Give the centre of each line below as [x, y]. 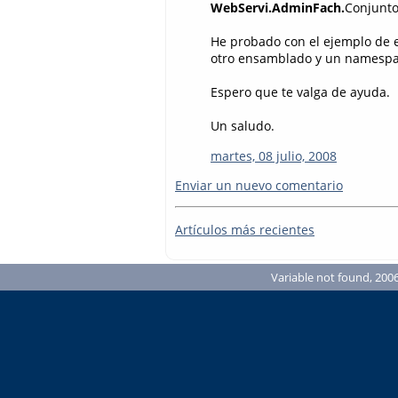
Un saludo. [243, 126]
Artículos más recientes [245, 229]
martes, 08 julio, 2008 [274, 155]
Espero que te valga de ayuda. [300, 92]
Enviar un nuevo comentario [259, 186]
